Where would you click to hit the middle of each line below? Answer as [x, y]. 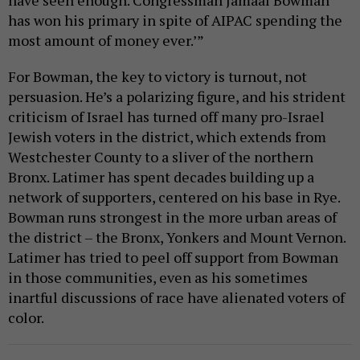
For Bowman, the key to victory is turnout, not [157, 77]
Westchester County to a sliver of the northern [161, 157]
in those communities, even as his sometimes [158, 278]
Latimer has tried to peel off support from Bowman [173, 258]
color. [26, 318]
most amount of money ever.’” [106, 41]
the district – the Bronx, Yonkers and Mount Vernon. [177, 237]
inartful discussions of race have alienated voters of [176, 298]
